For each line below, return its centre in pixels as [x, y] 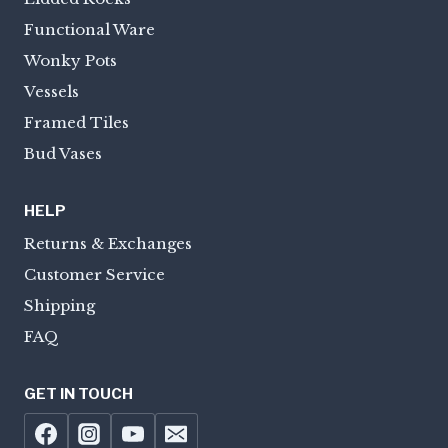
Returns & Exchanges [108, 244]
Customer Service [94, 275]
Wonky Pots [70, 60]
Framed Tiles [76, 122]
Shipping [59, 306]
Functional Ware [89, 29]
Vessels [51, 91]
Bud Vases [63, 153]
